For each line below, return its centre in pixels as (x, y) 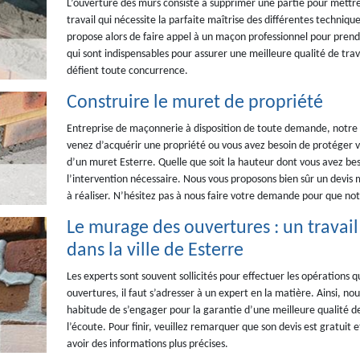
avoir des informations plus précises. (147, 344)
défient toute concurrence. (127, 71)
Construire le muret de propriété (194, 103)
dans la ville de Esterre (155, 251)
